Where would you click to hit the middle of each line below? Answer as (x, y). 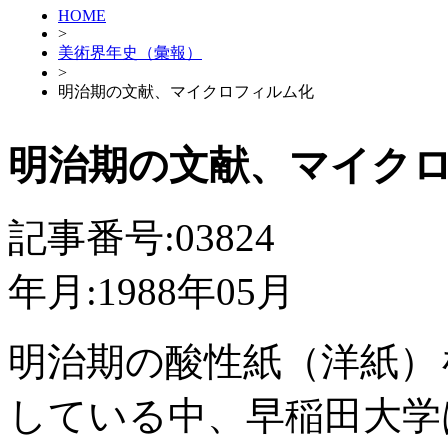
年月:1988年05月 (151, 292)
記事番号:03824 (141, 238)
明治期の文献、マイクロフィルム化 (186, 91)
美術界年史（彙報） (130, 52)
